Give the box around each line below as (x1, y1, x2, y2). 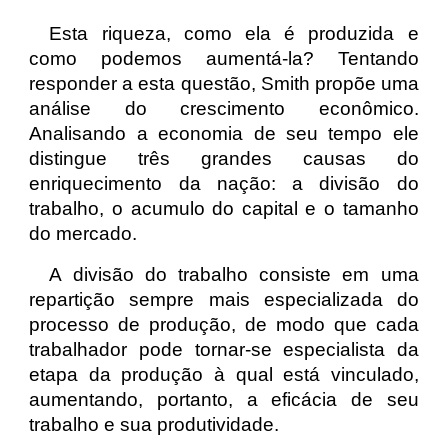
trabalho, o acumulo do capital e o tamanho (29, 198, 419, 219)
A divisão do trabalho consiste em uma (49, 264, 419, 285)
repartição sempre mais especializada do (29, 289, 419, 310)
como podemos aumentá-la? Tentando (29, 48, 419, 69)
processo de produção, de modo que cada (29, 314, 419, 335)
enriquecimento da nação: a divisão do (29, 173, 419, 194)
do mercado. (29, 223, 138, 244)
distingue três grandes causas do (29, 148, 419, 169)
